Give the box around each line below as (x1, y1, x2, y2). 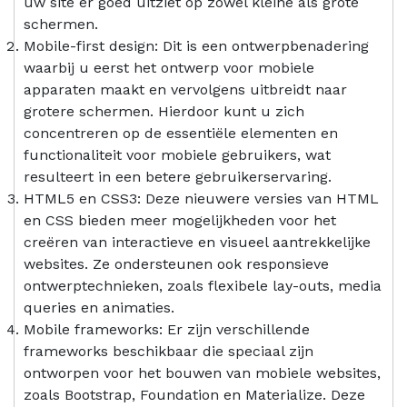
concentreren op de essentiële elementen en (24, 124, 338, 142)
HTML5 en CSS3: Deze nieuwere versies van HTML (24, 189, 379, 207)
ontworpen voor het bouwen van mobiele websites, (24, 363, 381, 382)
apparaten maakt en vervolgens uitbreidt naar (24, 80, 347, 98)
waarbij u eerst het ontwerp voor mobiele (24, 58, 314, 76)
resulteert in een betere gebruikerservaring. (24, 167, 332, 185)
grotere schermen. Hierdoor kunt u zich (24, 102, 304, 120)
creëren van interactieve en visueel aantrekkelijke (24, 233, 371, 251)
